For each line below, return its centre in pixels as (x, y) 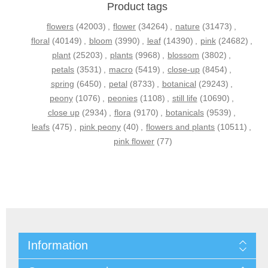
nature (188, 27)
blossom (184, 55)
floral (40, 41)
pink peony (100, 127)
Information (58, 246)
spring (62, 84)
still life (185, 98)
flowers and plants (181, 127)
